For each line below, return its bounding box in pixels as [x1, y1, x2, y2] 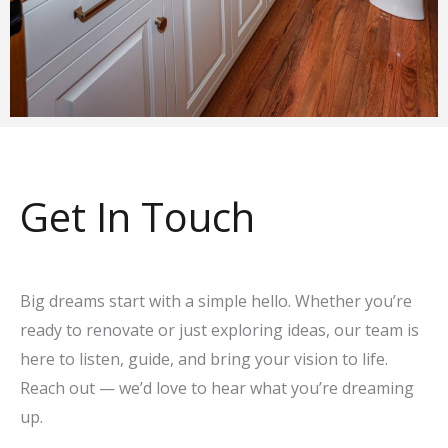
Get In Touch [20, 189, 255, 245]
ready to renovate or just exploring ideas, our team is [20, 319, 419, 342]
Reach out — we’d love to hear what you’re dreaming [20, 377, 414, 400]
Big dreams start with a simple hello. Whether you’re [20, 290, 412, 313]
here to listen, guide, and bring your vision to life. [20, 348, 388, 371]
